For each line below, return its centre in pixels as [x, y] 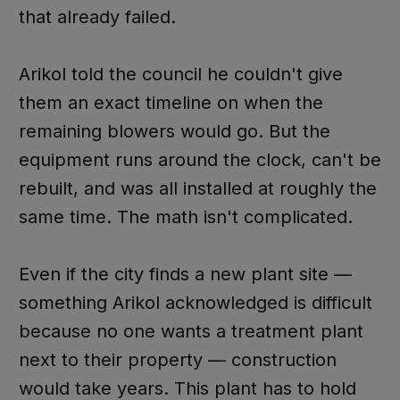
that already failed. [97, 17]
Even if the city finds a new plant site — [185, 274]
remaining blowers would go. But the [174, 131]
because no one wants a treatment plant [191, 331]
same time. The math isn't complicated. [185, 217]
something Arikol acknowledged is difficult [195, 302]
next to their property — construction [177, 359]
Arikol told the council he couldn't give [180, 74]
